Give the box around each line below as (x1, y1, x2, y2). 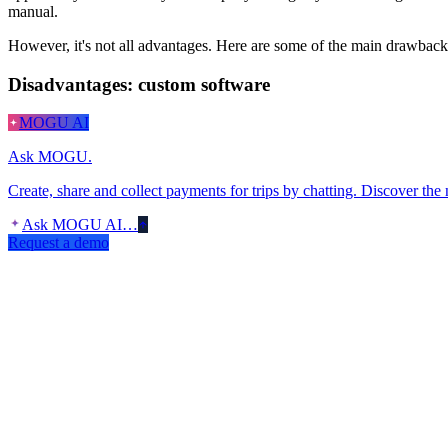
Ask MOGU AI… (22, 216, 138, 234)
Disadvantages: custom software (8, 73, 270, 95)
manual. (8, 2, 58, 20)
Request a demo (8, 234, 109, 252)
